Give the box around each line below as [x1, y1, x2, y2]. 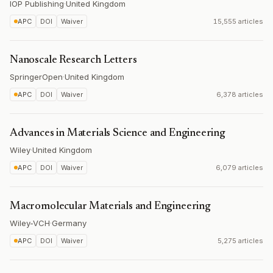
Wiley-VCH [10, 218, 50, 228]
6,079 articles [216, 163, 263, 172]
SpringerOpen [10, 72, 63, 82]
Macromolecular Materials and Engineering [10, 201, 211, 212]
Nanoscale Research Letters [10, 55, 137, 66]
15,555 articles [213, 17, 263, 26]
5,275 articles [218, 236, 263, 245]
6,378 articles [216, 90, 263, 99]
